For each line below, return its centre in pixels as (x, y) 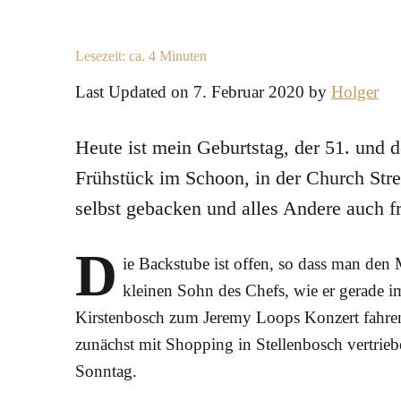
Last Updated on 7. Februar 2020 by (203, 92)
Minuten (183, 56)
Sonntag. (106, 371)
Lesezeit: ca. (112, 56)
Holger (355, 92)
